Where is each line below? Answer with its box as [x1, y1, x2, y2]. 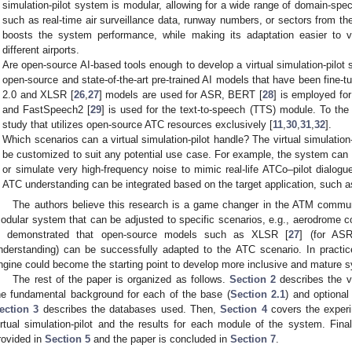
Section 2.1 [229, 288, 286, 300]
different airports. [2, 44, 80, 57]
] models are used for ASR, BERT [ [98, 89, 262, 101]
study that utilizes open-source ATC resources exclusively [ [2, 119, 273, 131]
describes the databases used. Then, [38, 303, 221, 315]
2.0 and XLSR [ [2, 89, 74, 101]
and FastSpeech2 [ [2, 104, 91, 116]
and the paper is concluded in [90, 333, 230, 345]
